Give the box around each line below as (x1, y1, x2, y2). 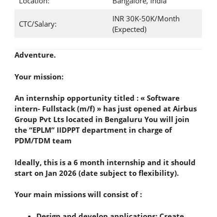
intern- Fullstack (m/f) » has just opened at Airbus (15, 104, 197, 113)
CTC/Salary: (18, 18, 57, 29)
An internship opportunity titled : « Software (15, 93, 180, 103)
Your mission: (15, 71, 63, 81)
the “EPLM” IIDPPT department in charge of (15, 125, 172, 135)
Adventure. (15, 50, 56, 60)
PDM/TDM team (15, 136, 72, 145)
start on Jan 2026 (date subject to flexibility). (15, 168, 179, 178)
